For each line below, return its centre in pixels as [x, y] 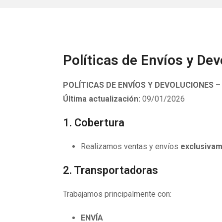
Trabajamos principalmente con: [117, 194]
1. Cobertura [94, 123]
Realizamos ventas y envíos [131, 146]
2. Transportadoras [111, 170]
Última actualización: [102, 99]
